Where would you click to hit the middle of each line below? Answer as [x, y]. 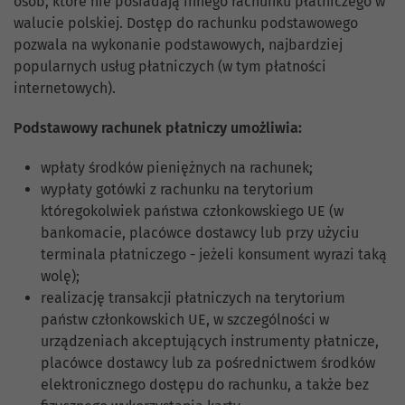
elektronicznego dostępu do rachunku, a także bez [205, 385]
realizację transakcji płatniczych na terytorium [193, 298]
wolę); [62, 277]
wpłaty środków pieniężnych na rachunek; [177, 168]
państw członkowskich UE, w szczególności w [185, 320]
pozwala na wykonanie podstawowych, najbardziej [180, 45]
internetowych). [66, 89]
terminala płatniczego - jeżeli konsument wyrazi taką [214, 255]
